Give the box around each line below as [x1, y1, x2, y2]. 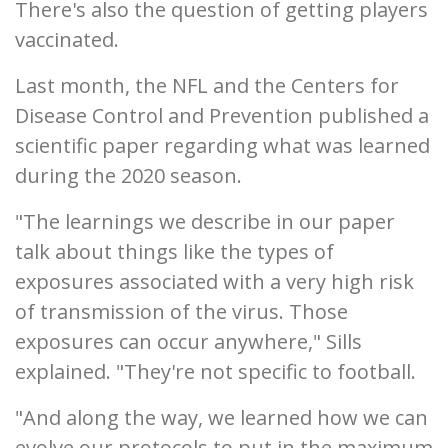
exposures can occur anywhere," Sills [15, 328, 362, 355]
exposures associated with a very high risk [15, 268, 414, 295]
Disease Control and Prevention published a [15, 102, 429, 129]
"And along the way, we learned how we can [15, 404, 428, 431]
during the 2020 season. [15, 162, 242, 189]
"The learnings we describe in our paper [15, 208, 395, 235]
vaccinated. [15, 26, 119, 53]
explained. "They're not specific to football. [15, 358, 416, 385]
